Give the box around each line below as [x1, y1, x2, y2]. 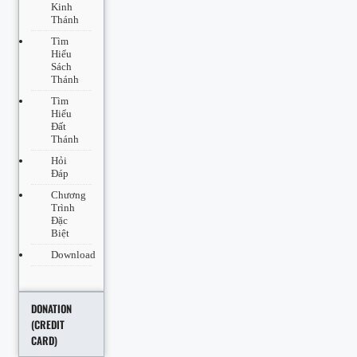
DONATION [31, 300, 72, 316]
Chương [51, 188, 86, 201]
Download [51, 248, 96, 261]
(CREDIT [31, 316, 65, 332]
